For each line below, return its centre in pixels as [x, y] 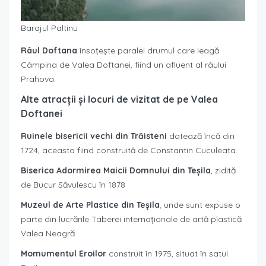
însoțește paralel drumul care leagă [148, 51]
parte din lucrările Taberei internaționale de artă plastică [131, 219]
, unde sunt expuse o [200, 205]
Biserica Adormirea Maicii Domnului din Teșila [116, 171]
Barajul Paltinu [49, 28]
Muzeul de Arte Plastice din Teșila [90, 205]
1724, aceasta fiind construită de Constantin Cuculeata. [129, 151]
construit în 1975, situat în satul [168, 254]
